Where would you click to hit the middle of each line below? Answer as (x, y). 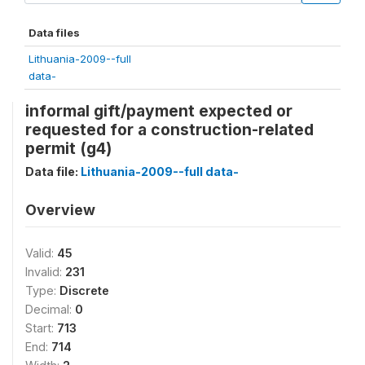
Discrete (84, 290)
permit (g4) (68, 148)
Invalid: (45, 272)
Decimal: (50, 309)
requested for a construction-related (169, 130)
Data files (54, 33)
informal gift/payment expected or (159, 111)
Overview (60, 210)
